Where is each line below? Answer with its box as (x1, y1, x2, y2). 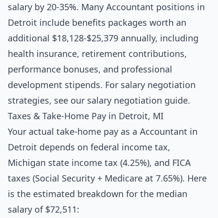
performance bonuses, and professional (8, 64, 172, 74)
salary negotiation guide (87, 95, 188, 106)
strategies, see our (8, 95, 87, 106)
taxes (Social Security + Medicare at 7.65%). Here (8, 173, 207, 183)
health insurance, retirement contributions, (8, 49, 187, 59)
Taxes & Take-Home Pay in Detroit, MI (8, 111, 163, 121)
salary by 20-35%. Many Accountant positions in (8, 2, 205, 12)
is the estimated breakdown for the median (8, 189, 187, 199)
